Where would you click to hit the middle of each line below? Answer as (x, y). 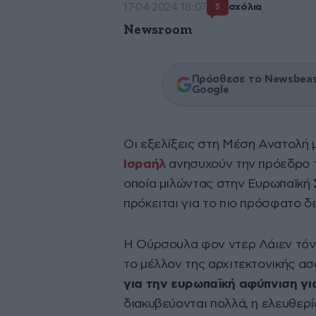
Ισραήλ (145, 165)
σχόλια (245, 7)
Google (210, 90)
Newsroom (158, 30)
